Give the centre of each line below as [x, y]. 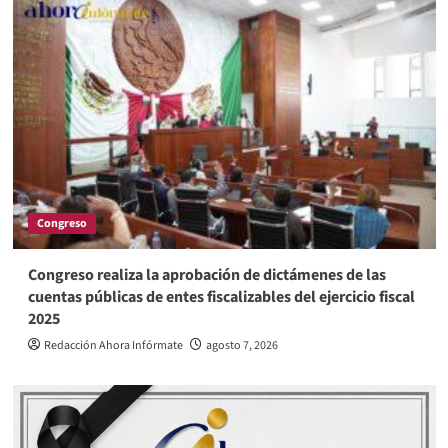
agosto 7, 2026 [241, 346]
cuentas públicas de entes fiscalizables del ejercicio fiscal [221, 297]
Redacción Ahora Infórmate [113, 346]
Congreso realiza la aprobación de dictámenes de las [206, 275]
